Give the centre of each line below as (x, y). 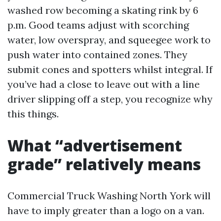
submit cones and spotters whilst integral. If (110, 69)
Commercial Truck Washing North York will (109, 196)
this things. (33, 114)
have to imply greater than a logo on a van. (106, 210)
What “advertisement (95, 145)
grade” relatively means (104, 164)
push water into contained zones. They (97, 55)
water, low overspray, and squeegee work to (109, 40)
